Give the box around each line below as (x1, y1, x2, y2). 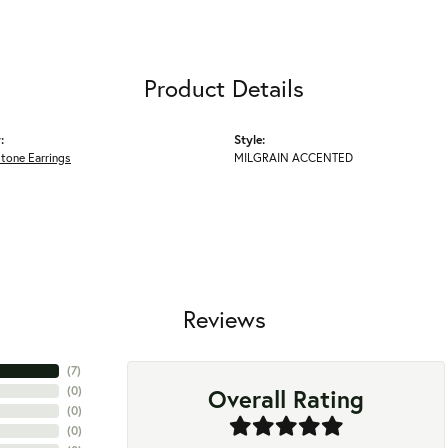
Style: (234, 131, 265, 148)
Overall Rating (208, 382, 364, 415)
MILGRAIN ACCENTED (234, 149, 353, 166)
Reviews (182, 303, 266, 336)
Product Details (144, 72, 304, 105)
